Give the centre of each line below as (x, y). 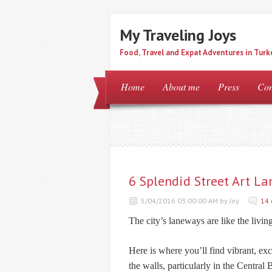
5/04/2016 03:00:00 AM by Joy (190, 201)
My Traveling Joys (178, 35)
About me (181, 87)
